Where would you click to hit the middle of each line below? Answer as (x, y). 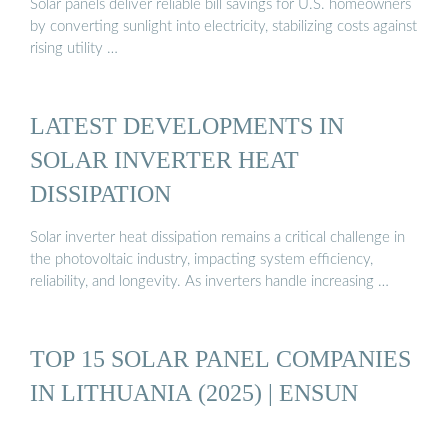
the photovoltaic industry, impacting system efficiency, (201, 259)
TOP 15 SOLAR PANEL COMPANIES (220, 359)
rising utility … (74, 49)
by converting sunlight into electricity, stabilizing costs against (223, 27)
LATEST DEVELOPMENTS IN (187, 126)
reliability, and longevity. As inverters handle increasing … (209, 281)
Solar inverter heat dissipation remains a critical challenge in (217, 237)
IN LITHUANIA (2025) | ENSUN (194, 393)
